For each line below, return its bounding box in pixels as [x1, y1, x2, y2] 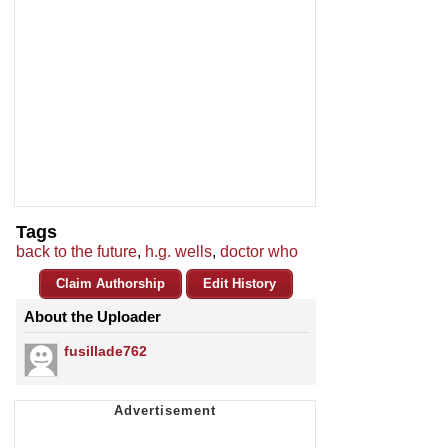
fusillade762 [64, 343, 147, 360]
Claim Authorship [56, 276, 165, 292]
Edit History [203, 276, 276, 292]
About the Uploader [24, 308, 161, 326]
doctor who [220, 243, 298, 261]
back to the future [16, 243, 137, 261]
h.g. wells [145, 243, 212, 261]
